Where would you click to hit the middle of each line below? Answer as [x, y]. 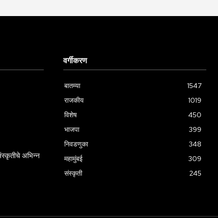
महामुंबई [73, 159]
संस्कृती [73, 173]
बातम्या [72, 86]
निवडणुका [76, 144]
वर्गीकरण [75, 61]
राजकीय [74, 100]
